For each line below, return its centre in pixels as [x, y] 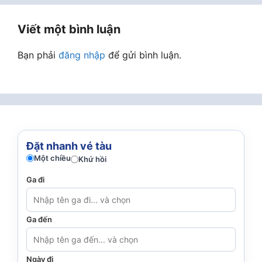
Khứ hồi [92, 159]
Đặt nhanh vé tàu [69, 146]
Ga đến [39, 219]
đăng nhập [82, 55]
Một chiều [52, 158]
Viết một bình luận [69, 29]
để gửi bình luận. [143, 55]
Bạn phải [38, 55]
